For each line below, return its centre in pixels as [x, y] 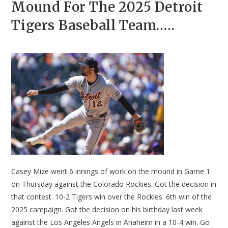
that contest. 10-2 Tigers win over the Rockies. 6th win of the [112, 197]
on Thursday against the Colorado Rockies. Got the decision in [114, 184]
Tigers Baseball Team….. [93, 25]
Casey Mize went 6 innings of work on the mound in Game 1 [111, 172]
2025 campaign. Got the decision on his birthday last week [107, 210]
